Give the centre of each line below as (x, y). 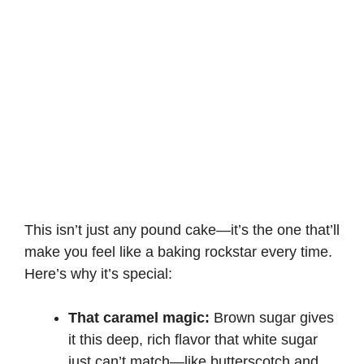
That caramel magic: (139, 317)
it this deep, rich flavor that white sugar (193, 339)
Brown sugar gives (272, 317)
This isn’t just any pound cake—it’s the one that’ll (182, 230)
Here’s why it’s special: (98, 273)
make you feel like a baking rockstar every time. (178, 251)
